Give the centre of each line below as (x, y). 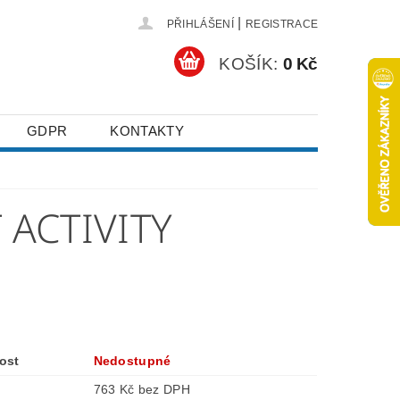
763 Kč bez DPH (164, 389)
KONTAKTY (147, 131)
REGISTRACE (282, 24)
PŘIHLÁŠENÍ (200, 24)
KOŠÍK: (249, 63)
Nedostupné (132, 361)
